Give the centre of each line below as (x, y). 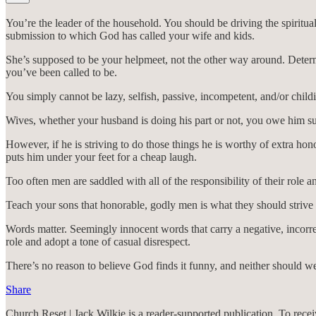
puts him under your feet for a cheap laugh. (101, 157)
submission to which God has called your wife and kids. (130, 36)
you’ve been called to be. (61, 73)
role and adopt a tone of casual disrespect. (98, 242)
